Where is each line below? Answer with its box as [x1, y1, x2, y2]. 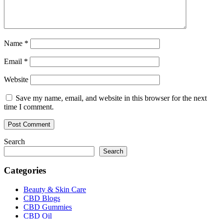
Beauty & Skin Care [23, 185, 86, 194]
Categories [4, 165, 46, 176]
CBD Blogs [23, 194, 60, 202]
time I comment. [4, 102, 54, 111]
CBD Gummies [23, 202, 72, 211]
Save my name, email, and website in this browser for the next [16, 93, 207, 102]
